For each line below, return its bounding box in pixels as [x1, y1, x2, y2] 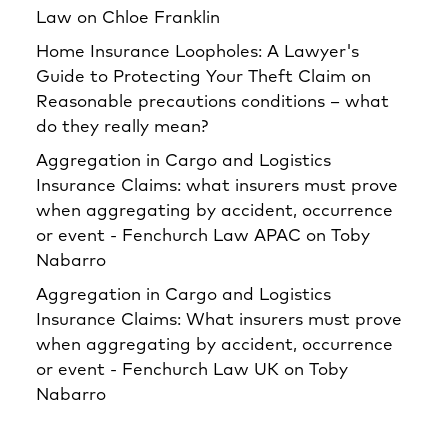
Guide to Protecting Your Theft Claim [36, 69, 346, 86]
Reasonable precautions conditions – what [36, 94, 389, 111]
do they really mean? [36, 119, 208, 136]
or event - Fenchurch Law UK [36, 362, 279, 379]
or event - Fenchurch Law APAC [36, 228, 301, 245]
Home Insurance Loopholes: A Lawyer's [36, 44, 359, 61]
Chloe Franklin [102, 10, 220, 27]
